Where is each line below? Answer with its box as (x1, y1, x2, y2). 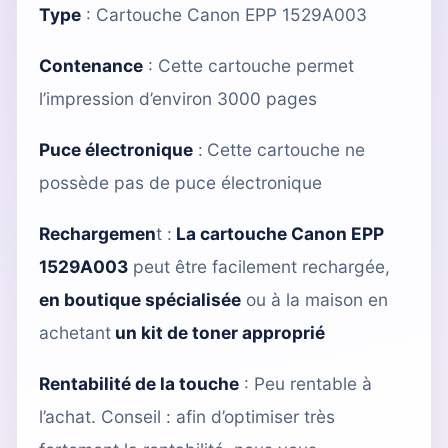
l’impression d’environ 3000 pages (39, 87, 317, 109)
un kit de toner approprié (115, 321, 325, 343)
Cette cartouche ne (207, 138, 365, 160)
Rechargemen (39, 222, 156, 244)
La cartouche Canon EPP (176, 222, 384, 244)
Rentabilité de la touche (39, 372, 239, 394)
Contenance (39, 54, 143, 76)
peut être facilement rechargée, (128, 255, 390, 277)
